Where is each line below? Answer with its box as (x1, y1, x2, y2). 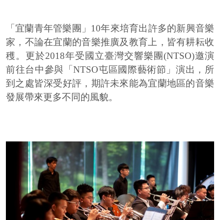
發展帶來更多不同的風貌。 (6, 92, 118, 103)
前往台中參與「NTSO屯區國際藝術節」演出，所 (6, 64, 214, 75)
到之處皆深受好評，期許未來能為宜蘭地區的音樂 (6, 78, 214, 89)
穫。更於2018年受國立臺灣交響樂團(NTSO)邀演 (6, 51, 214, 61)
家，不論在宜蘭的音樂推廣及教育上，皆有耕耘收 (6, 37, 214, 48)
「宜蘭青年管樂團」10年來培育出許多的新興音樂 (6, 23, 214, 34)
